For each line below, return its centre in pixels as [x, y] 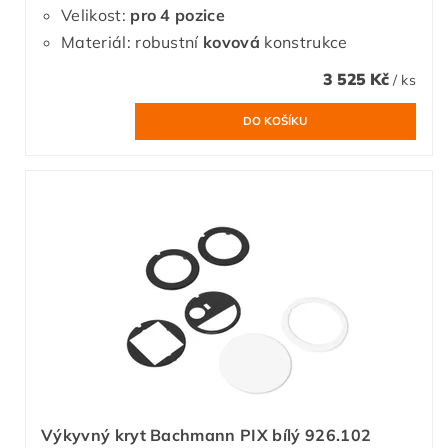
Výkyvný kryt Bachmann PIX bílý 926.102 [206, 434]
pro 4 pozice [178, 14]
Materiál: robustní [132, 41]
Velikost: [96, 14]
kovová [231, 41]
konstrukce [303, 41]
